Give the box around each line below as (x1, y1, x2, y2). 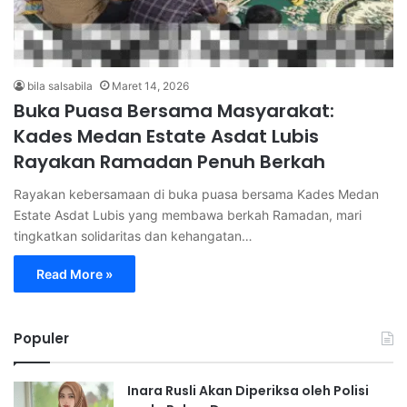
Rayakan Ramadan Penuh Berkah (14, 148, 325, 174)
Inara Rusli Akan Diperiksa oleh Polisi (127, 381, 369, 400)
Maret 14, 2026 (112, 78, 189, 93)
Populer (14, 328, 69, 348)
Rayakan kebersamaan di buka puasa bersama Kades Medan (14, 185, 379, 202)
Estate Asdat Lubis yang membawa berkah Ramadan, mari (14, 206, 362, 223)
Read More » (36, 265, 113, 282)
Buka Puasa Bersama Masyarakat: (14, 97, 334, 124)
